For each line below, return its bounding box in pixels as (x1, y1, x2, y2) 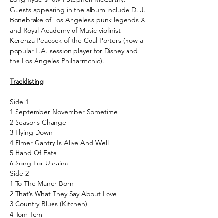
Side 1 (10, 97, 29, 106)
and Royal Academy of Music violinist (10, 25, 121, 35)
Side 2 (10, 168, 29, 178)
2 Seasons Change (10, 117, 66, 127)
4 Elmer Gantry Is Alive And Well (10, 138, 109, 147)
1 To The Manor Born (10, 179, 73, 188)
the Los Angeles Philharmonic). (10, 56, 104, 65)
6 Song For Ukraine (10, 158, 69, 167)
